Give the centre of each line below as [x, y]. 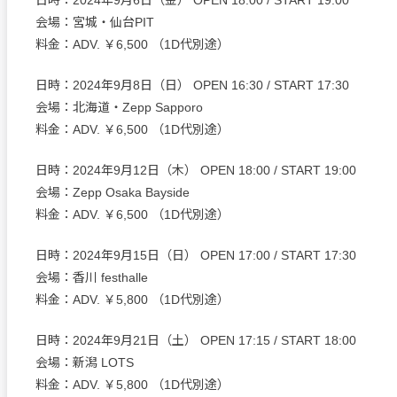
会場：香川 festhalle [92, 278]
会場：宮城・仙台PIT [95, 23]
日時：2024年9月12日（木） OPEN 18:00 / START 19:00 [196, 171]
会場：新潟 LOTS [85, 363]
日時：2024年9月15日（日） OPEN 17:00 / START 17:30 [196, 256]
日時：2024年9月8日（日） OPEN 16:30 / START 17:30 [192, 86]
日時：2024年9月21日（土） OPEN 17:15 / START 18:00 [196, 341]
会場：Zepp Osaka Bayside [113, 193]
